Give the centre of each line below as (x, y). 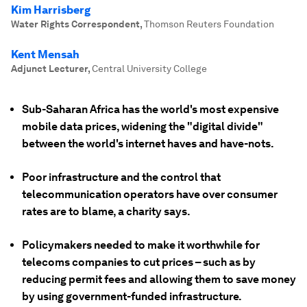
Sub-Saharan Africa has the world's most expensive (150, 109)
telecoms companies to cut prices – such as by (139, 262)
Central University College (149, 69)
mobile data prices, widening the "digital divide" (143, 126)
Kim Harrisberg (51, 10)
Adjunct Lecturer (49, 69)
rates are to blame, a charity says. (106, 211)
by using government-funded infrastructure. (132, 296)
